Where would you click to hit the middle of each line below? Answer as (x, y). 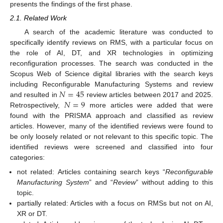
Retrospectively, (37, 105)
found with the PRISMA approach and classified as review (111, 116)
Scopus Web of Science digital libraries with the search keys (111, 74)
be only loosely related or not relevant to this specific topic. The (111, 137)
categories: (27, 158)
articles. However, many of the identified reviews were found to (111, 126)
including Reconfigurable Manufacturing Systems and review (111, 84)
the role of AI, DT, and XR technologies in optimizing (111, 53)
